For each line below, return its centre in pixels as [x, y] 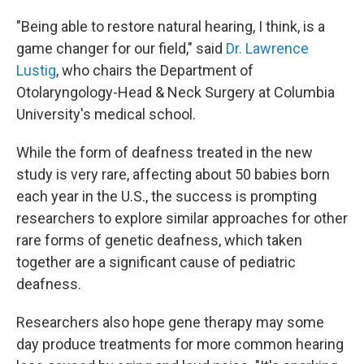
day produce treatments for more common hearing [180, 344]
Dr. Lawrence [267, 48]
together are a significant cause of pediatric [156, 262]
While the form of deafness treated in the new [165, 152]
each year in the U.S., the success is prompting [167, 196]
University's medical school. [106, 114]
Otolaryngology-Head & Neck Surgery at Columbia [175, 92]
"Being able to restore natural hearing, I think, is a [171, 26]
